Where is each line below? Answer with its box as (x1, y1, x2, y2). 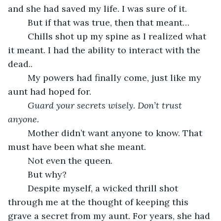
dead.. (8, 58, 33, 70)
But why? (28, 168, 67, 180)
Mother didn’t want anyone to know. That (18, 127, 28, 139)
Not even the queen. (28, 154, 112, 166)
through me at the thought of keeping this (8, 196, 191, 208)
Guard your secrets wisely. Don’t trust (28, 99, 184, 111)
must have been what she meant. (8, 141, 146, 152)
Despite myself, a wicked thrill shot (18, 182, 28, 194)
